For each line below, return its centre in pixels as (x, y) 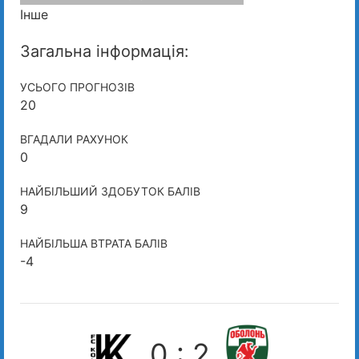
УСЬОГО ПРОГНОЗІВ (77, 87)
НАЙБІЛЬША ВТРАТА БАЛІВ (94, 243)
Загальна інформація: (105, 51)
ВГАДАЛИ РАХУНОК (74, 139)
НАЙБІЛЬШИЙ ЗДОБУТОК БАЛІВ (110, 191)
